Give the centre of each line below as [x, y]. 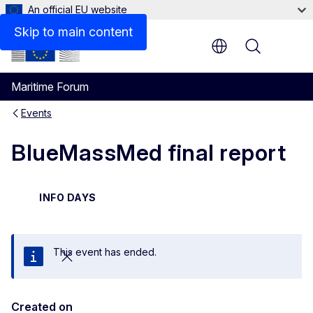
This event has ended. [105, 252]
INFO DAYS [68, 197]
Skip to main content [73, 32]
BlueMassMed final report [148, 153]
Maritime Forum [50, 87]
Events [36, 113]
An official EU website [78, 9]
